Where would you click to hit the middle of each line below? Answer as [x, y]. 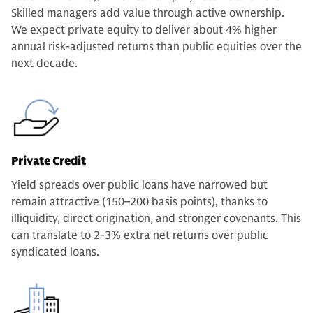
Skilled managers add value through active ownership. [148, 14]
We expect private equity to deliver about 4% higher [144, 30]
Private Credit [49, 162]
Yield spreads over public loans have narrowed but [139, 185]
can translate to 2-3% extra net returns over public [140, 236]
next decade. [44, 64]
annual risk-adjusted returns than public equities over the [156, 47]
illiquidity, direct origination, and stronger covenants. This [156, 219]
